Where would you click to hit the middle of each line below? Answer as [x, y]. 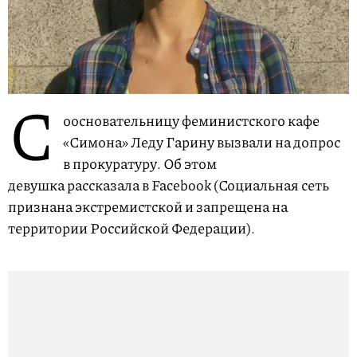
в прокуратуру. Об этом [140, 164]
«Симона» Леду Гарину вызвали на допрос [202, 142]
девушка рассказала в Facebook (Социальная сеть [169, 185]
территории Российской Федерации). [134, 228]
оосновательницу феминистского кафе [191, 121]
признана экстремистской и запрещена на [148, 207]
